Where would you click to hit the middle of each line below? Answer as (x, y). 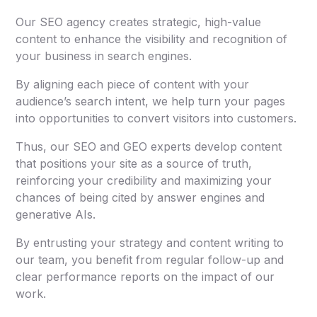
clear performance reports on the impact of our (145, 276)
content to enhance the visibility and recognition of (152, 39)
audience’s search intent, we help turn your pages (151, 101)
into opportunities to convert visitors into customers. (156, 118)
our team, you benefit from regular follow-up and (150, 259)
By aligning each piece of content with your (133, 84)
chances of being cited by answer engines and (140, 197)
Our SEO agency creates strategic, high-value (139, 22)
